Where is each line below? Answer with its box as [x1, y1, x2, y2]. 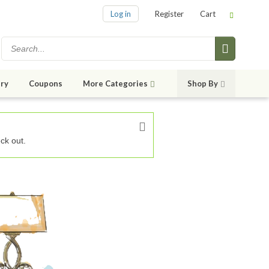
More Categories [83, 79, 148, 89]
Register [155, 9, 184, 19]
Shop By [187, 79, 218, 89]
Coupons [29, 79, 62, 89]
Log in [110, 9, 131, 19]
